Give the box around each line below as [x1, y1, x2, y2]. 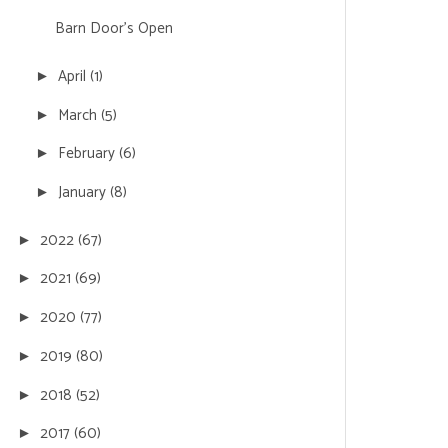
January [58, 180, 110, 205]
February [58, 141, 119, 167]
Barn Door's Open [54, 16, 173, 42]
